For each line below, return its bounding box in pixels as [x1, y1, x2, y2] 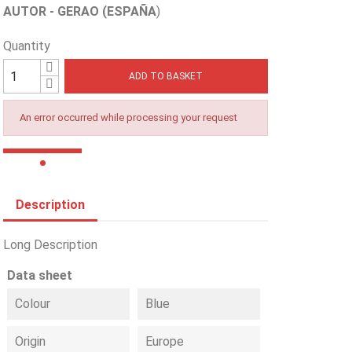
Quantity [3, 38, 51, 53]
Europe [145, 334, 185, 349]
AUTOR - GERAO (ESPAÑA [3, 4, 157, 19]
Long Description [3, 237, 98, 252]
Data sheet [7, 268, 73, 283]
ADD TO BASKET [129, 70, 203, 82]
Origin [15, 334, 46, 349]
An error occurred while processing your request [20, 112, 238, 123]
